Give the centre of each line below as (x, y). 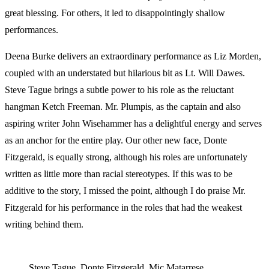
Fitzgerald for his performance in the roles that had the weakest (123, 207)
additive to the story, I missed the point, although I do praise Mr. (125, 191)
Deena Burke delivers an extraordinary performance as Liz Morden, (133, 56)
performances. (32, 30)
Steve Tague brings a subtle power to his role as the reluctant (119, 90)
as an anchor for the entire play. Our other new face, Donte (116, 140)
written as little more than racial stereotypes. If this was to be (119, 174)
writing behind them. (44, 224)
